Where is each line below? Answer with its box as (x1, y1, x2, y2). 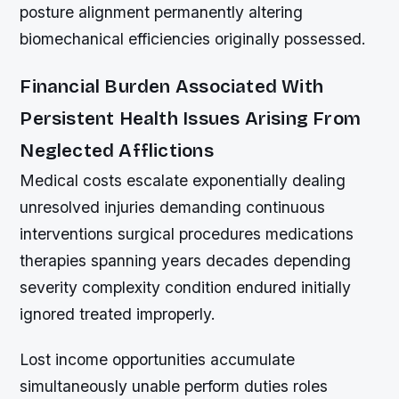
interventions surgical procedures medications (20, 224, 354, 243)
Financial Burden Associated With (20, 75, 323, 98)
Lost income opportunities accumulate (20, 349, 296, 369)
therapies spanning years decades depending (20, 250, 352, 270)
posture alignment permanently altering (20, 2, 304, 21)
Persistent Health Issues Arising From (20, 107, 362, 130)
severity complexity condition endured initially (20, 277, 352, 297)
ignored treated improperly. (20, 304, 216, 323)
